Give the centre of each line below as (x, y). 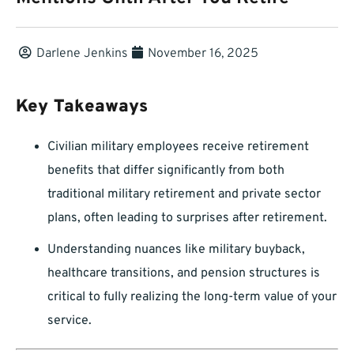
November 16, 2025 (203, 54)
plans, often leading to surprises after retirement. (187, 218)
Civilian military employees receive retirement (178, 147)
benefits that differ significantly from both (166, 171)
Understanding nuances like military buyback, (176, 250)
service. (70, 321)
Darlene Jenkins (82, 54)
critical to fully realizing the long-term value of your (192, 298)
